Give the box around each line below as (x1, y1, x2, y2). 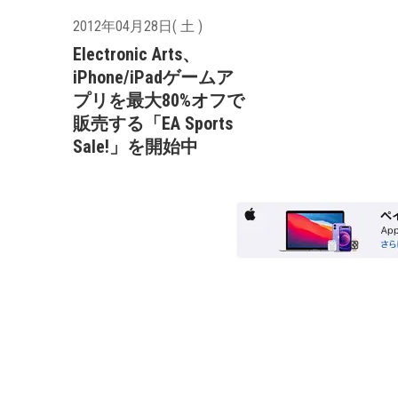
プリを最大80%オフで (73, 90, 244, 112)
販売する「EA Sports (73, 113, 233, 135)
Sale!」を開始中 (73, 136, 198, 158)
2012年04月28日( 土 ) (73, 18, 203, 36)
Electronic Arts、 (73, 44, 200, 66)
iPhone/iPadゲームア (73, 67, 234, 89)
